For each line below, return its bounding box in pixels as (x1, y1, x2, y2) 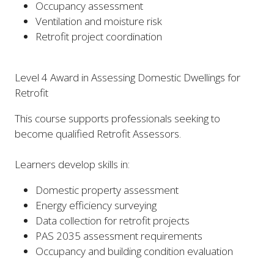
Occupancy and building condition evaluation (35, 244, 234, 259)
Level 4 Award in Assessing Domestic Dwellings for (15, 70, 240, 84)
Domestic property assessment (35, 183, 179, 198)
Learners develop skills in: (15, 157, 130, 171)
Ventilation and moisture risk (35, 13, 163, 28)
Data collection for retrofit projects (35, 213, 190, 228)
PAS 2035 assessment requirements (35, 229, 203, 243)
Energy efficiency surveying (35, 198, 157, 213)
